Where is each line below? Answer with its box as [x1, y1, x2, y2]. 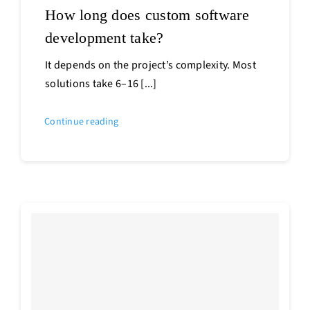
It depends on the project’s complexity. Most [44, 57, 256, 73]
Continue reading [44, 114, 119, 129]
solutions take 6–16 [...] [44, 75, 157, 91]
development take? [44, 28, 164, 46]
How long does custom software [44, 6, 249, 24]
